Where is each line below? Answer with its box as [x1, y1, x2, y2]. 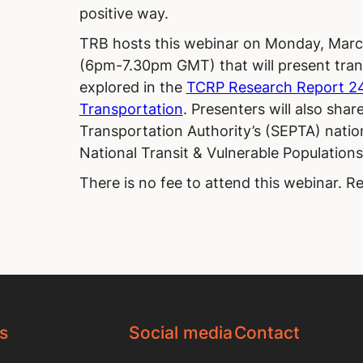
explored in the [79, 79, 186, 96]
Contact [233, 322, 300, 344]
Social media [129, 322, 233, 344]
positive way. [79, 5, 169, 23]
